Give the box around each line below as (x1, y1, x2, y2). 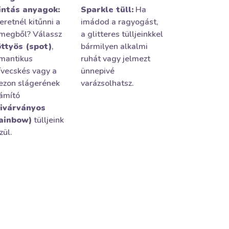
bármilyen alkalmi (81, 41, 148, 52)
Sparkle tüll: (81, 4, 134, 15)
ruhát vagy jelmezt (81, 53, 151, 64)
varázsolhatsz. (81, 78, 134, 89)
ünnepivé (81, 65, 115, 77)
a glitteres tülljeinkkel (81, 29, 164, 40)
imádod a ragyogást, (81, 16, 159, 28)
